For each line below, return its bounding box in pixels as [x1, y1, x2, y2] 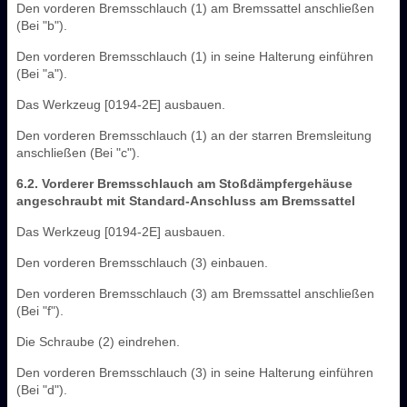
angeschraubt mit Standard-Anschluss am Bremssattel [16, 193, 355, 208]
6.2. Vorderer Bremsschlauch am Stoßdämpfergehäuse [16, 175, 352, 191]
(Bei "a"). [16, 65, 67, 81]
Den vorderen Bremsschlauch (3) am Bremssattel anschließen [16, 285, 374, 301]
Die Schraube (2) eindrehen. [16, 333, 180, 349]
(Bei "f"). [16, 303, 64, 318]
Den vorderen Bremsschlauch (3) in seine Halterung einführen [16, 364, 373, 380]
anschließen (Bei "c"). [16, 144, 140, 160]
